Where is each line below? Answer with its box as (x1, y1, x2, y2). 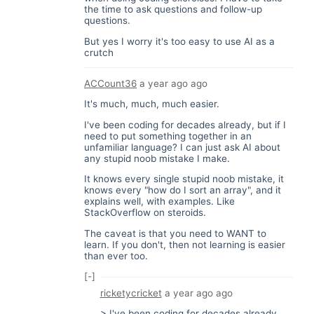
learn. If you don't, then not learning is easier (84, 238, 285, 250)
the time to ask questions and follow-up (84, 4, 262, 15)
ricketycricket (100, 287, 162, 299)
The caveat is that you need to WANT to (84, 227, 266, 239)
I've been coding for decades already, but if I (84, 118, 286, 130)
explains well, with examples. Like (84, 196, 235, 207)
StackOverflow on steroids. (84, 207, 206, 218)
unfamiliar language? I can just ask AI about (84, 141, 280, 153)
